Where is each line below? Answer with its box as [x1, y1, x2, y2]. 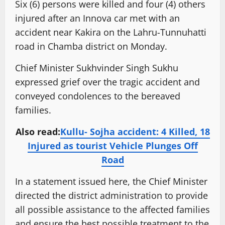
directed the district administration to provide [15, 189, 208, 201]
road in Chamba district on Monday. [15, 40, 167, 52]
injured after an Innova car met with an [15, 12, 180, 24]
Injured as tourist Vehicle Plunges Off [27, 139, 198, 152]
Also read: [15, 125, 60, 138]
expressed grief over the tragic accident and [15, 75, 200, 88]
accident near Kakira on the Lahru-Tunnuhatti [15, 26, 206, 38]
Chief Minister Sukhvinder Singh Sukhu [15, 61, 178, 74]
